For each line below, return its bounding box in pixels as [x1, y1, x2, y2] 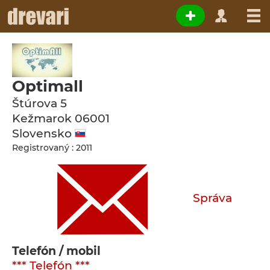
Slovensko [12, 127, 75, 140]
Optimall [12, 77, 83, 96]
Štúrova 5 [12, 96, 67, 110]
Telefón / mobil [12, 244, 101, 258]
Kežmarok [12, 111, 72, 125]
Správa [193, 191, 232, 206]
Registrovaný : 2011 [12, 142, 92, 153]
